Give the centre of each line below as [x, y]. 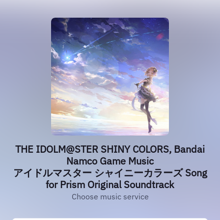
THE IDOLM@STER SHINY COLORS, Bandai [110, 149]
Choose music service [110, 196]
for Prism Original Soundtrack [110, 184]
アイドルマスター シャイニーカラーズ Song [110, 173]
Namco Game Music [110, 161]
